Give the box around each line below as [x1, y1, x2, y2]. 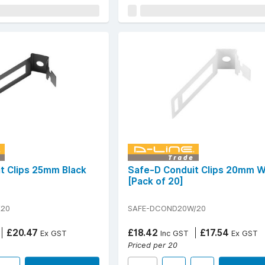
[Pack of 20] [128, 175, 183, 187]
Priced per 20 [128, 240, 177, 250]
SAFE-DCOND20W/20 [128, 203, 206, 213]
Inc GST [158, 228, 189, 238]
